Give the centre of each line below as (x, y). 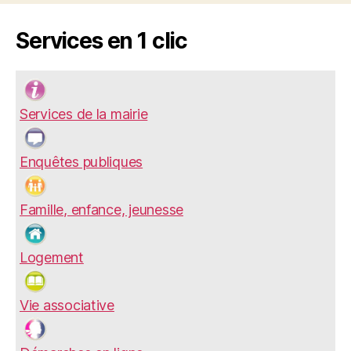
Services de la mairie (84, 114)
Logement (52, 257)
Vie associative (67, 305)
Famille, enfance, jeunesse (101, 209)
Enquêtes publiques (81, 161)
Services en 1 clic (102, 40)
